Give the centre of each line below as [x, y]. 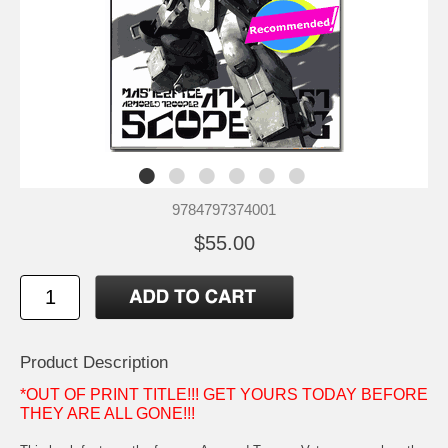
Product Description [94, 362]
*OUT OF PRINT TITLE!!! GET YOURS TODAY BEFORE [224, 394]
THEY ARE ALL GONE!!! [107, 413]
